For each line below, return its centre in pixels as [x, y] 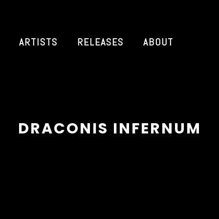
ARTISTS [38, 42]
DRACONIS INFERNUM [109, 129]
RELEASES [100, 42]
